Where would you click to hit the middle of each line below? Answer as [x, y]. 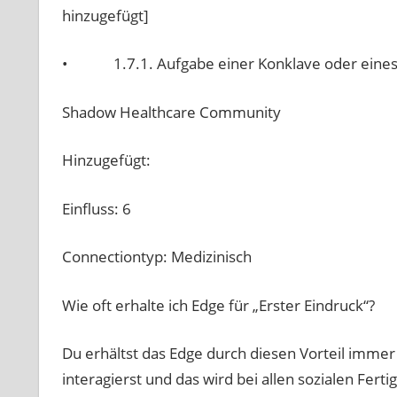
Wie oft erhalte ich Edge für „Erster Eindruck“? [218, 305]
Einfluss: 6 [96, 208]
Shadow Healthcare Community [171, 112]
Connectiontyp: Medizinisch [156, 257]
